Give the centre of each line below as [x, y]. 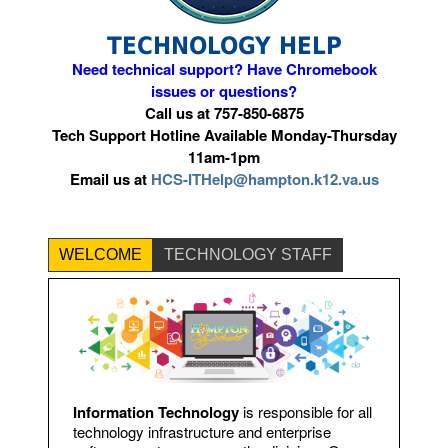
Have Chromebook [311, 69]
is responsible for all [305, 411]
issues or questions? [224, 91]
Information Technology [156, 411]
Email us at [110, 179]
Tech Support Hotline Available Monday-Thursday [224, 135]
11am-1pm [224, 157]
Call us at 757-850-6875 [224, 113]
